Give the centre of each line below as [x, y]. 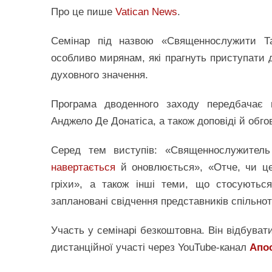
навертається [83, 168]
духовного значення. [100, 75]
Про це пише [83, 12]
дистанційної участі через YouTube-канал [150, 248]
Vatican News [146, 12]
